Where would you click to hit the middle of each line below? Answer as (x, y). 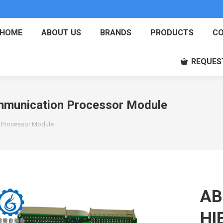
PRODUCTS (172, 33)
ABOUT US (61, 33)
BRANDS (116, 33)
